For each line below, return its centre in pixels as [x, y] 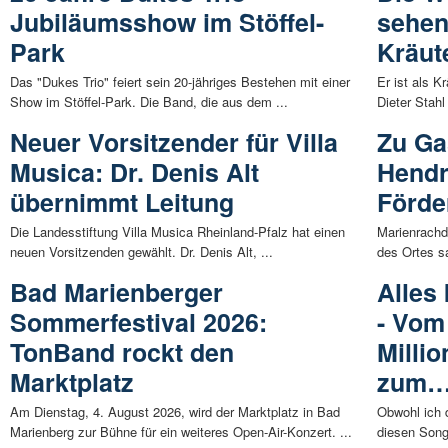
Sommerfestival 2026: [138, 322]
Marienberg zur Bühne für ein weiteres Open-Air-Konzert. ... [181, 432]
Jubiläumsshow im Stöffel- [167, 22]
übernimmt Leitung [122, 202]
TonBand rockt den [122, 352]
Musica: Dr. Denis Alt [134, 172]
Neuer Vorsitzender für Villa [174, 142]
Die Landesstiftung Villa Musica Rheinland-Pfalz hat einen [177, 232]
